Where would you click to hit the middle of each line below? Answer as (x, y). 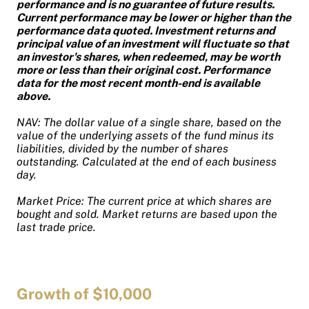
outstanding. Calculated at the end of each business (147, 161)
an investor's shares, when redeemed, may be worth (148, 57)
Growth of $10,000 (84, 293)
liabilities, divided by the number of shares (122, 148)
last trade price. (56, 227)
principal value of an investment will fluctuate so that (153, 43)
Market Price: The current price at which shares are (144, 201)
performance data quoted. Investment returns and (146, 30)
